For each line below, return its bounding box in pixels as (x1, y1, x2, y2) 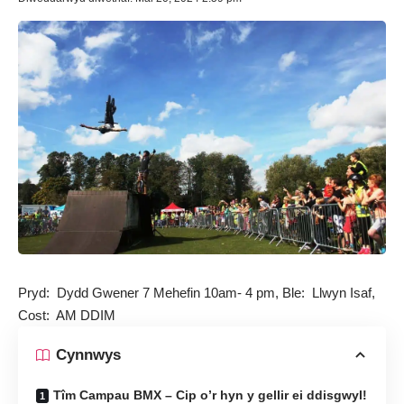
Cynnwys (56, 346, 121, 364)
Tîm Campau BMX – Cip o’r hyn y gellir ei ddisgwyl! (53, 387, 367, 402)
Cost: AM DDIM (18, 307, 115, 323)
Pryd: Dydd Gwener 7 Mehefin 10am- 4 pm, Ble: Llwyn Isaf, (18, 284, 375, 300)
